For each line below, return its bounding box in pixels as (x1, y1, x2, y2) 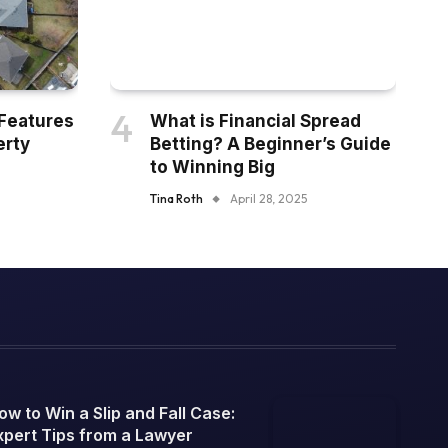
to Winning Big (150, 156, 275, 177)
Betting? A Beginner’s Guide (150, 133, 391, 154)
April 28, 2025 (230, 190, 307, 206)
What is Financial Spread (150, 110, 361, 131)
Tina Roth (150, 190, 203, 206)
